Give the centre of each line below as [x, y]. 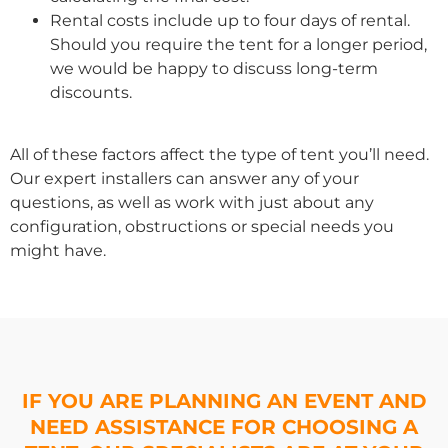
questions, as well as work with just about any [192, 203]
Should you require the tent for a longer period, [238, 44]
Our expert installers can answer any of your [184, 179]
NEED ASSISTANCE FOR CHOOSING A [224, 426]
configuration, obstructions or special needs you [202, 227]
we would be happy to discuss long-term [214, 68]
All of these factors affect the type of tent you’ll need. [219, 155]
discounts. [91, 92]
